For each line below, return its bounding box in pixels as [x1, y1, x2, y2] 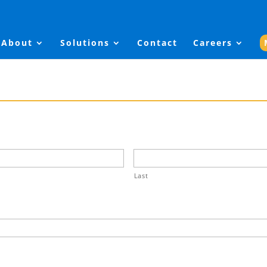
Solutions [60, 37, 110, 49]
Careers [193, 37, 232, 49]
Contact [137, 37, 178, 49]
